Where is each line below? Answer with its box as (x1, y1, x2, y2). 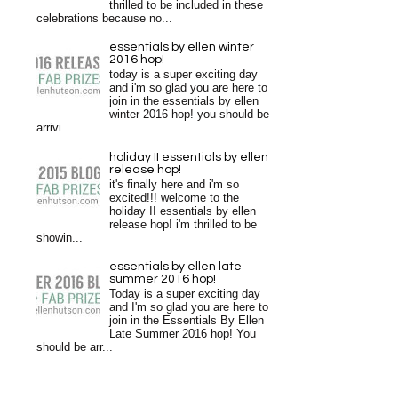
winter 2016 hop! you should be (109, 108, 270, 122)
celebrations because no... (36, 12, 172, 25)
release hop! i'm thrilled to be (109, 218, 258, 231)
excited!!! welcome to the (109, 191, 240, 204)
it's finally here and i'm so (109, 178, 240, 191)
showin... (36, 231, 83, 244)
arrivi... (36, 122, 72, 135)
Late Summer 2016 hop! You (109, 327, 257, 340)
